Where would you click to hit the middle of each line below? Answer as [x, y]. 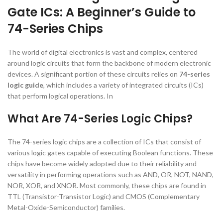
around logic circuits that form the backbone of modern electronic [109, 63]
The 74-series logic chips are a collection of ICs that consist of [104, 142]
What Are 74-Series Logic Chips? [100, 119]
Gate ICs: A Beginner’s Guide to [102, 12]
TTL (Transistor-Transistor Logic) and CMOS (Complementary [104, 196]
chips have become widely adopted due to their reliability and [102, 164]
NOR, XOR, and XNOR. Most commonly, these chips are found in [107, 185]
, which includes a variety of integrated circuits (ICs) [123, 85]
